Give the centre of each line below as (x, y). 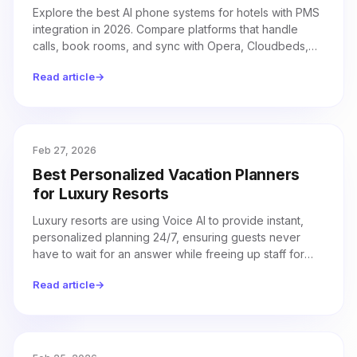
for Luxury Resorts (101, 194)
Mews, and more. (78, 63)
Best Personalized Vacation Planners (167, 175)
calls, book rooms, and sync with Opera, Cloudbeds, (171, 46)
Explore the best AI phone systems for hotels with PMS (176, 12)
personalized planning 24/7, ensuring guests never (167, 237)
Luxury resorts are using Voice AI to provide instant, (168, 220)
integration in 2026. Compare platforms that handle (165, 29)
